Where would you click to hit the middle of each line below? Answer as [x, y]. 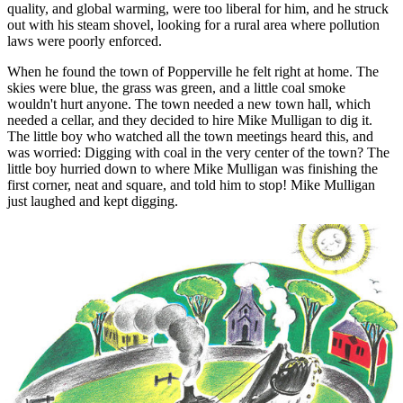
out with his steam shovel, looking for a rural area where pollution [193, 24]
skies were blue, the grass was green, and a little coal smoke [176, 87]
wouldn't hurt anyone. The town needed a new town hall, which [189, 103]
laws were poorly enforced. [85, 40]
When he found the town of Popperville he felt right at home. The [193, 71]
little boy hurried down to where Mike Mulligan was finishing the [193, 168]
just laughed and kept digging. [93, 201]
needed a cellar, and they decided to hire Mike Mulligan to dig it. [190, 120]
